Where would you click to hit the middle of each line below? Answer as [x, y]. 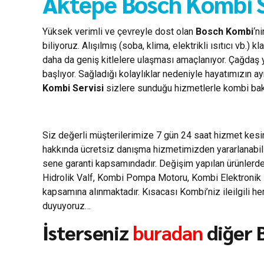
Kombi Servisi [73, 88]
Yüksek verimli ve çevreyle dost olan [119, 32]
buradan [167, 232]
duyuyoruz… [67, 206]
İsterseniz [88, 232]
